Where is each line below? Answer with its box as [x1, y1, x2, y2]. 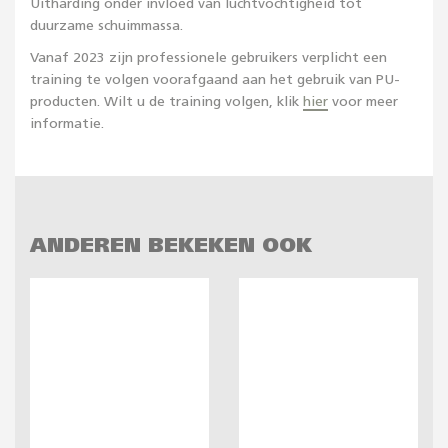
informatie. [30, 117, 104, 131]
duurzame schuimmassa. [30, 19, 183, 33]
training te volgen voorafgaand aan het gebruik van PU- [30, 73, 400, 87]
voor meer [328, 95, 398, 109]
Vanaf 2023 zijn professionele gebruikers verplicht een [30, 51, 387, 65]
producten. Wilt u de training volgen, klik [30, 95, 303, 109]
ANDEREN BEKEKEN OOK [30, 237, 312, 256]
